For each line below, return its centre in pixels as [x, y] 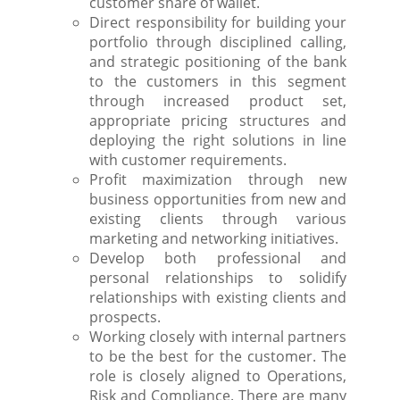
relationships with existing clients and [218, 297]
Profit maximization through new [218, 179]
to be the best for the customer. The [218, 356]
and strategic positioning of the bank [218, 62]
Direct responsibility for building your [218, 22]
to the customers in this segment [218, 81]
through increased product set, [218, 101]
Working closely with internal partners [218, 337]
